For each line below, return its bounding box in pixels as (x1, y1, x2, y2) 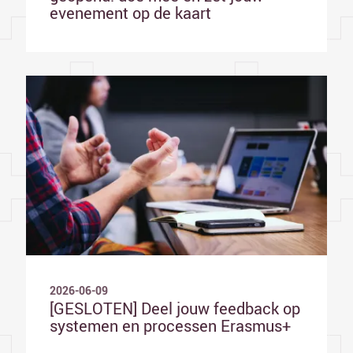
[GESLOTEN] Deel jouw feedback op (50, 297, 300, 319)
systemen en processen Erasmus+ (50, 314, 291, 336)
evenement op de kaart (50, 2, 211, 24)
